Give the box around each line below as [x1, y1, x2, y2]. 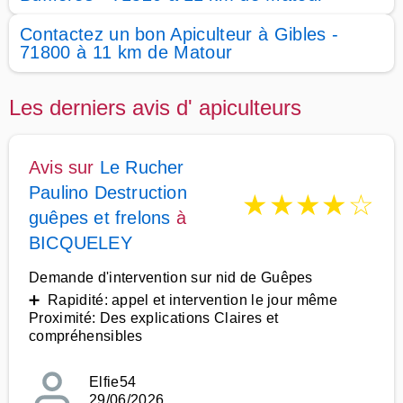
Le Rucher [99, 157, 184, 177]
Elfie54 [89, 374, 137, 390]
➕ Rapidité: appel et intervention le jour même [29, 292, 338, 308]
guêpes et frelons [29, 208, 171, 228]
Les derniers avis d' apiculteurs [9, 95, 301, 120]
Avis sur [29, 157, 100, 177]
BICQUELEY [29, 233, 132, 253]
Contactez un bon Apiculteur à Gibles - [20, 24, 339, 44]
